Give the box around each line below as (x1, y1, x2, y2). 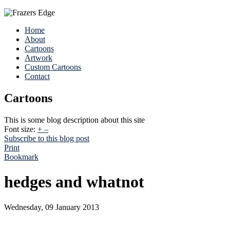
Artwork (25, 53, 52, 62)
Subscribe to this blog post (4, 133, 89, 143)
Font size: (4, 124, 35, 133)
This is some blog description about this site (4, 115, 145, 124)
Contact (25, 72, 50, 81)
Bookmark (4, 152, 39, 161)
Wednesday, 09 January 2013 (4, 202, 99, 212)
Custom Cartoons (25, 63, 81, 71)
